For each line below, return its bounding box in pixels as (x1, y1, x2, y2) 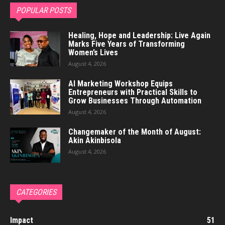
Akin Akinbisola (68, 135, 121, 145)
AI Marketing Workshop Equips (68, 78, 173, 88)
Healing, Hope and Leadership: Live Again (68, 30, 210, 40)
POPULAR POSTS (16, 5, 71, 15)
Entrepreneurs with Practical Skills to (68, 87, 197, 97)
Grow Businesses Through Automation (68, 95, 201, 105)
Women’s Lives (68, 47, 118, 57)
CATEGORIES (16, 187, 56, 197)
